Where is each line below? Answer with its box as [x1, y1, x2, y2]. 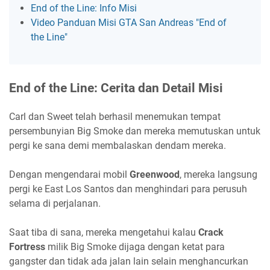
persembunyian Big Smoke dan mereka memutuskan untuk [9, 125, 260, 137]
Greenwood [130, 169, 180, 181]
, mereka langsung [180, 169, 257, 181]
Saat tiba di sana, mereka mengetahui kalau [9, 227, 198, 239]
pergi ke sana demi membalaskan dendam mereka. [9, 140, 226, 152]
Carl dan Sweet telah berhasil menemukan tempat [9, 111, 221, 123]
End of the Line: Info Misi [31, 2, 137, 14]
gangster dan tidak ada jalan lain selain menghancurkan [9, 256, 248, 268]
